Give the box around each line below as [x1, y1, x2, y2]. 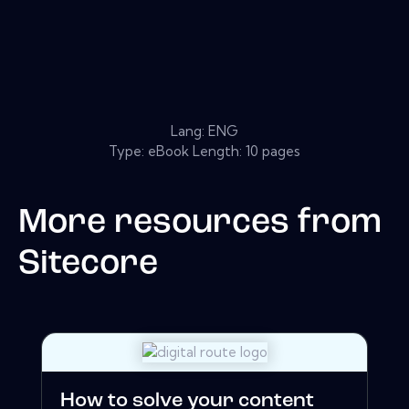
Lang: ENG [171, 121, 238, 140]
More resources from [18, 205, 382, 240]
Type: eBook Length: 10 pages [109, 142, 300, 160]
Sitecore [18, 246, 158, 281]
